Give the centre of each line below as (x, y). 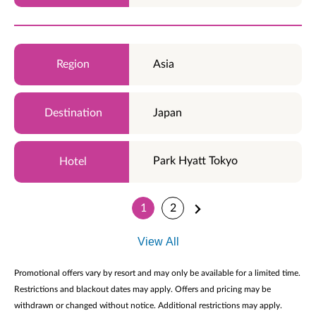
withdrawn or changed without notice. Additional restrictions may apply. (148, 306)
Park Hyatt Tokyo (196, 161)
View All (158, 242)
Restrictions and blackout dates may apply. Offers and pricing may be (142, 290)
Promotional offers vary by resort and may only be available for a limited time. (157, 273)
